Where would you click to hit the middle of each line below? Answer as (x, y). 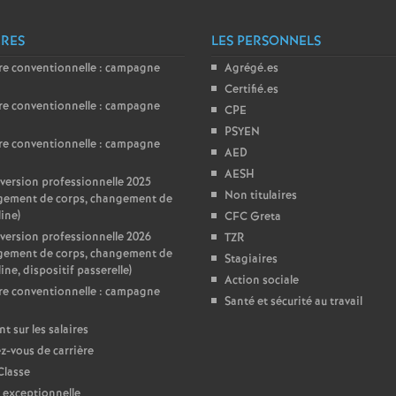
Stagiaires (251, 259)
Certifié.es (251, 90)
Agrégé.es (251, 69)
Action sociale (262, 281)
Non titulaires (261, 196)
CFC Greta (253, 217)
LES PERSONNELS (266, 42)
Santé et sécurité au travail (293, 302)
